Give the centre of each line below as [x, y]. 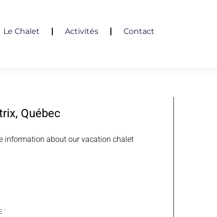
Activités [81, 31]
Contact [139, 31]
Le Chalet [21, 31]
